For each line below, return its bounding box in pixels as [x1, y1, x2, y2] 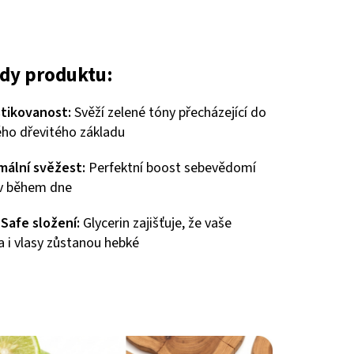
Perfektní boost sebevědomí [85, 157, 256, 178]
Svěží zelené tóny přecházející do [70, 102, 266, 122]
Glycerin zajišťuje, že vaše [79, 213, 232, 233]
